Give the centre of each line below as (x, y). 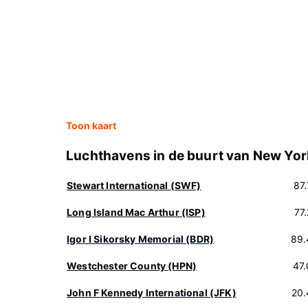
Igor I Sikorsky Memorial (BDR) (141, 239)
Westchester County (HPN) (132, 266)
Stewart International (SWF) (134, 185)
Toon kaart (91, 125)
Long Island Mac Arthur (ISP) (136, 212)
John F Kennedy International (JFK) (152, 293)
